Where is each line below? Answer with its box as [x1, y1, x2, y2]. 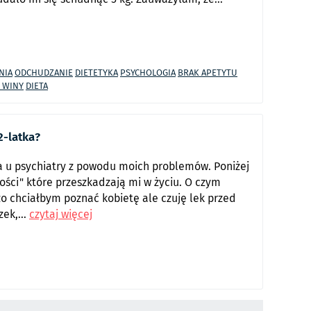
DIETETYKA [75, 66, 118, 80]
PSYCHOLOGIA [120, 66, 176, 80]
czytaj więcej [29, 205, 92, 222]
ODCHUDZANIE [15, 66, 73, 80]
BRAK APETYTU [178, 66, 237, 80]
